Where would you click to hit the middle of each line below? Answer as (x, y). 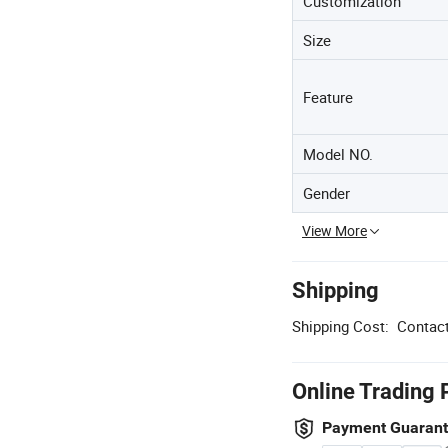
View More (334, 231)
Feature (328, 97)
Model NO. (338, 154)
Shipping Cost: (340, 326)
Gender (326, 193)
